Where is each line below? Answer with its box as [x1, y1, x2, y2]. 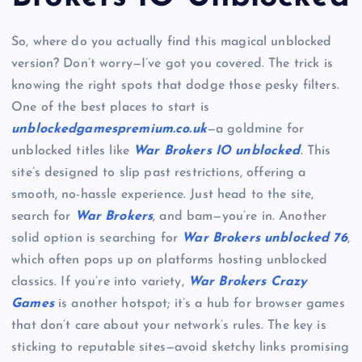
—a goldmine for [206, 123, 305, 137]
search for [11, 210, 75, 224]
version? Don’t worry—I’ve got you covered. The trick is [11, 57, 333, 71]
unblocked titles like [11, 145, 134, 158]
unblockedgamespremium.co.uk [11, 123, 207, 137]
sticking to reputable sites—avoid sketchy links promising [11, 341, 350, 355]
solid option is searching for [11, 232, 183, 246]
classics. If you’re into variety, [11, 276, 188, 289]
